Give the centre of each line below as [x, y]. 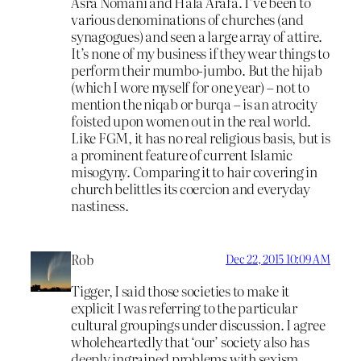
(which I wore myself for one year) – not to [190, 87]
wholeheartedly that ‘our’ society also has [190, 341]
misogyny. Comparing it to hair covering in [194, 172]
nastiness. [100, 205]
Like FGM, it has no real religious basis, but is [201, 138]
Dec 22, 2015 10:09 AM [278, 259]
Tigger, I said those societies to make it [180, 290]
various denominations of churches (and [187, 19]
